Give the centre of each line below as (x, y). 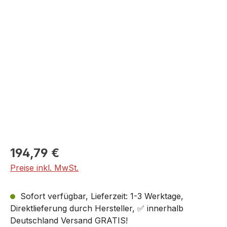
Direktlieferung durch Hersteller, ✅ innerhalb (97, 209)
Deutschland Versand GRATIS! (69, 221)
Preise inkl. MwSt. (44, 168)
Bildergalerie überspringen (60, 28)
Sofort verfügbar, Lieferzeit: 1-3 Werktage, (101, 196)
